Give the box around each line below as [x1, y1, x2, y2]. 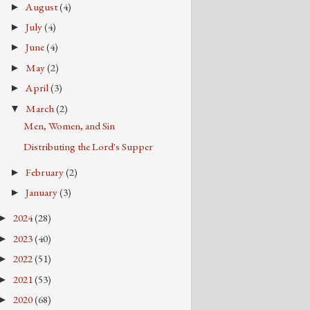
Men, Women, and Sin [24, 119, 116, 134]
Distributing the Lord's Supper [24, 139, 154, 154]
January [26, 185, 60, 200]
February [26, 165, 66, 179]
